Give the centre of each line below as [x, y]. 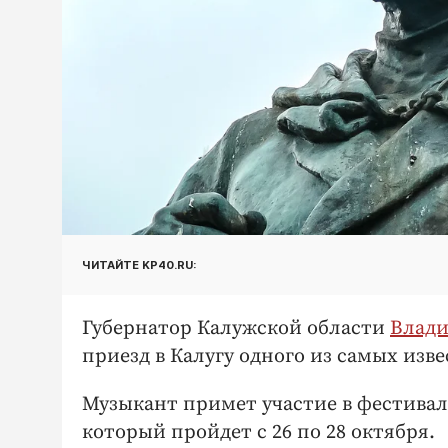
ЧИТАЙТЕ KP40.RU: [139, 264]
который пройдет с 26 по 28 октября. [258, 433]
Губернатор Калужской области [236, 329]
